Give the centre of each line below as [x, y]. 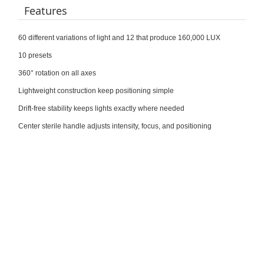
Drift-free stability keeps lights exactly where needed [101, 108]
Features [45, 10]
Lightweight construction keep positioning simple [96, 90]
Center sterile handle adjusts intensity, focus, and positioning [115, 126]
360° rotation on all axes [57, 73]
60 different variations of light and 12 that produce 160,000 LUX [119, 37]
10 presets [35, 55]
